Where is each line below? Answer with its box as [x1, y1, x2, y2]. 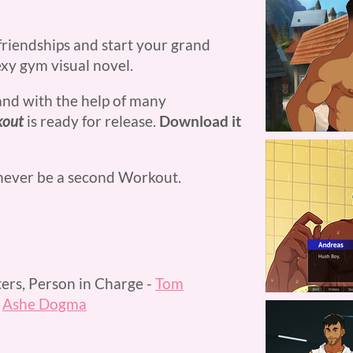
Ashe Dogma [2, 295, 87, 313]
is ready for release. [24, 112, 159, 130]
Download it [159, 112, 241, 130]
